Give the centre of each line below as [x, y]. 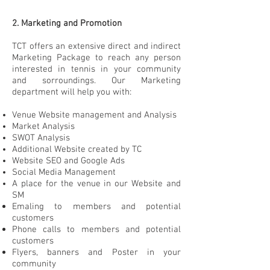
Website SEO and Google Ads [68, 161]
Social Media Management [64, 172]
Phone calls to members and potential [96, 230]
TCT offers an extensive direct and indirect [96, 46]
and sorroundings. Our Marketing [96, 81]
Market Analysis [43, 127]
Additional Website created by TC [77, 149]
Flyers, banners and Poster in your [96, 253]
